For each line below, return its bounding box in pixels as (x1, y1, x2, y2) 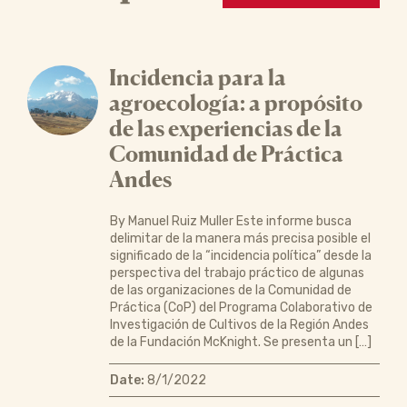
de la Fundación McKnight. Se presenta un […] (109, 333, 372, 350)
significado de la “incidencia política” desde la (109, 247, 372, 263)
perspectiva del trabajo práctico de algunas (109, 264, 364, 281)
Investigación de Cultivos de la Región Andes (109, 316, 369, 333)
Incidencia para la (108, 64, 286, 91)
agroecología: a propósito (108, 89, 362, 116)
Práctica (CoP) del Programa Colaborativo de (109, 299, 372, 315)
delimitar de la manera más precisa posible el (109, 230, 371, 246)
